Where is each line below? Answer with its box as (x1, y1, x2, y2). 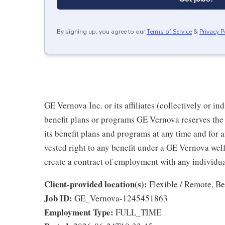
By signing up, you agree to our (57, 28, 145, 36)
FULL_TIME (116, 206, 161, 218)
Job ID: (44, 192, 72, 204)
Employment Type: (44, 206, 114, 218)
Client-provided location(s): (44, 178, 147, 190)
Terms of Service (147, 28, 192, 36)
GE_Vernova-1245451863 (74, 192, 168, 204)
